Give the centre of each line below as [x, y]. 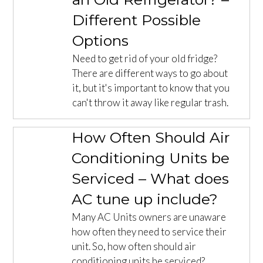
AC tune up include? [145, 199]
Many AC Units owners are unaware [149, 217]
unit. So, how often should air [134, 246]
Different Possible [137, 20]
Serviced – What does [151, 178]
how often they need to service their [149, 231]
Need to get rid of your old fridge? [145, 58]
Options [101, 40]
